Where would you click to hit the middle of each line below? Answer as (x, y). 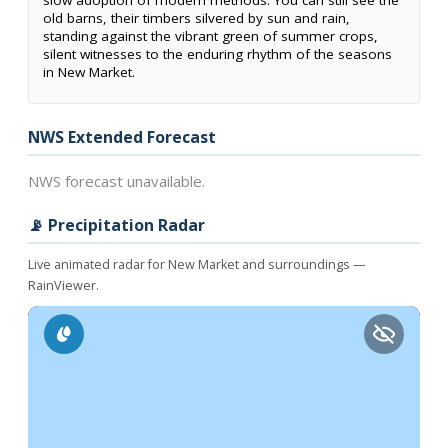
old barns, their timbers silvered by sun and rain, (196, 18)
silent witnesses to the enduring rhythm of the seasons (217, 54)
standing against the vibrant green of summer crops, (210, 36)
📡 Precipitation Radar (116, 225)
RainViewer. (63, 285)
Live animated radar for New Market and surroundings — (197, 264)
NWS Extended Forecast (122, 137)
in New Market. (89, 72)
